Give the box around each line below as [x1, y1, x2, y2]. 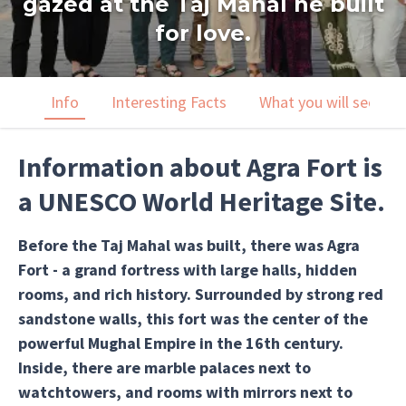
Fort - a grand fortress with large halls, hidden [18, 259, 357, 280]
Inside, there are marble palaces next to [18, 357, 311, 378]
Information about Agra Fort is [18, 150, 382, 184]
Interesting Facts [111, 92, 227, 112]
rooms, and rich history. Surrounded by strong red [18, 284, 383, 304]
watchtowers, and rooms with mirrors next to [18, 382, 353, 402]
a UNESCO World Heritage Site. [18, 184, 385, 218]
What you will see [259, 92, 376, 112]
